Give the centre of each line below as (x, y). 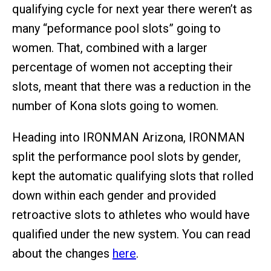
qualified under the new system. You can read (131, 234)
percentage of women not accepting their (122, 67)
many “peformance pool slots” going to (116, 28)
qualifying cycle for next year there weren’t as (132, 9)
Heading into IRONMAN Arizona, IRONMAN (129, 137)
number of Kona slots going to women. (115, 106)
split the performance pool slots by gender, (126, 156)
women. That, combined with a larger (110, 47)
